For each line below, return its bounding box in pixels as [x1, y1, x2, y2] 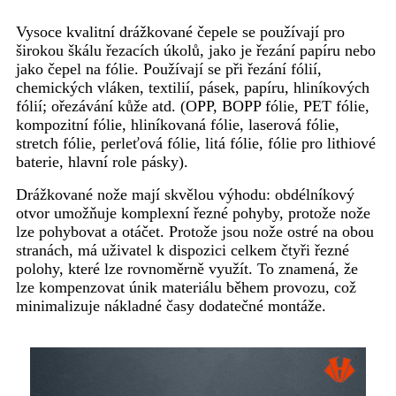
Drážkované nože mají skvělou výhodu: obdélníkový [16, 185, 354, 203]
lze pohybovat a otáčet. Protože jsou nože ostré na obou [16, 222, 374, 240]
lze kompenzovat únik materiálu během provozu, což [16, 278, 356, 296]
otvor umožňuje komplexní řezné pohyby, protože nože [16, 203, 370, 222]
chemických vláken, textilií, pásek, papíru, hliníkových [16, 78, 369, 96]
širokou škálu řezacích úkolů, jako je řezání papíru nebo [16, 41, 376, 59]
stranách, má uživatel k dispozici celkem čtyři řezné [16, 240, 349, 259]
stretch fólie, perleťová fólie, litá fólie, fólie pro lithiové [16, 133, 376, 152]
